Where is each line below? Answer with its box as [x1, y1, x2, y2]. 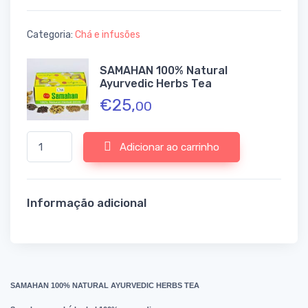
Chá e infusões [75, 29, 140, 41]
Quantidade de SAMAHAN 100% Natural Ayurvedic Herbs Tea [26, 132, 292, 144]
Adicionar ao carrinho [120, 140, 220, 153]
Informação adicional [27, 195, 146, 210]
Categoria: [27, 29, 75, 41]
